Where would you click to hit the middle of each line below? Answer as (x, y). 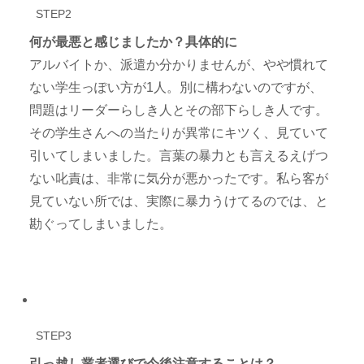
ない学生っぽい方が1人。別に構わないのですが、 (176, 87)
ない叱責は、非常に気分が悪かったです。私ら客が (179, 178)
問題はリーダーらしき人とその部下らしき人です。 (179, 110)
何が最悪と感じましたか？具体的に (134, 41)
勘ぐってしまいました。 (101, 223)
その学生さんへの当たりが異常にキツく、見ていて (179, 132)
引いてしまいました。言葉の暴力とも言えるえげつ (179, 155)
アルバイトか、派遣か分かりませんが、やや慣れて (179, 64)
